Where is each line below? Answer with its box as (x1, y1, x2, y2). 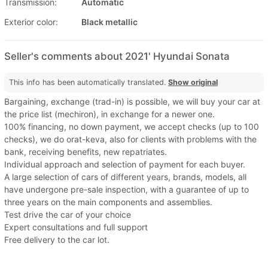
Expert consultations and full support (4, 221, 148, 232)
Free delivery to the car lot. (4, 234, 109, 245)
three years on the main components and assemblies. (4, 196, 212, 207)
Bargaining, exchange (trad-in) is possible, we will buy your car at (4, 96, 260, 106)
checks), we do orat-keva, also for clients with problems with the (4, 133, 257, 144)
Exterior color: (4, 16, 58, 27)
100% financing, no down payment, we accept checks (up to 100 (4, 121, 259, 132)
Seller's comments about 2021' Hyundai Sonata (4, 50, 230, 62)
